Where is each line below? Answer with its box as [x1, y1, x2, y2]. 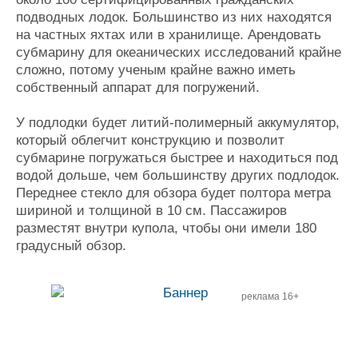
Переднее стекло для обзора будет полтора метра [16, 185, 331, 201]
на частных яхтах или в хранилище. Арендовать [16, 27, 321, 42]
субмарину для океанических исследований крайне [16, 45, 341, 60]
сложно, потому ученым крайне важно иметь [16, 62, 296, 78]
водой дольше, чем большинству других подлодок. [16, 168, 340, 183]
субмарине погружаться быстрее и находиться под [16, 150, 338, 165]
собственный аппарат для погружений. [16, 80, 260, 95]
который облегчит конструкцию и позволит [16, 133, 284, 148]
